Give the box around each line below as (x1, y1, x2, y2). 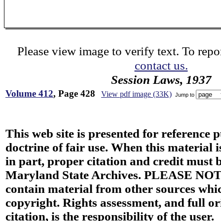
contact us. (134, 58, 188, 72)
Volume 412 (5, 88, 53, 99)
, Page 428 (53, 88, 95, 99)
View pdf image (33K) (101, 90, 172, 98)
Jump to (174, 91, 196, 98)
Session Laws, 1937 (110, 73, 212, 86)
